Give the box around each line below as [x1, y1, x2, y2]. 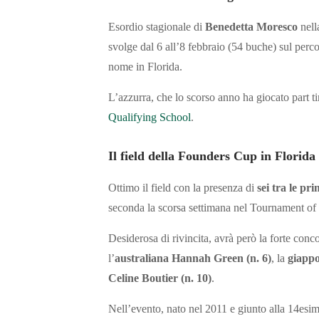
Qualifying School [108, 111, 191, 124]
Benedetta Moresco [205, 21, 298, 33]
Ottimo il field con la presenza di [108, 182, 257, 194]
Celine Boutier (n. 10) [108, 272, 211, 285]
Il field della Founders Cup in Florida [108, 149, 315, 164]
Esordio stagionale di [108, 21, 205, 33]
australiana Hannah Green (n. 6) [115, 252, 271, 265]
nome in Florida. [108, 61, 182, 73]
